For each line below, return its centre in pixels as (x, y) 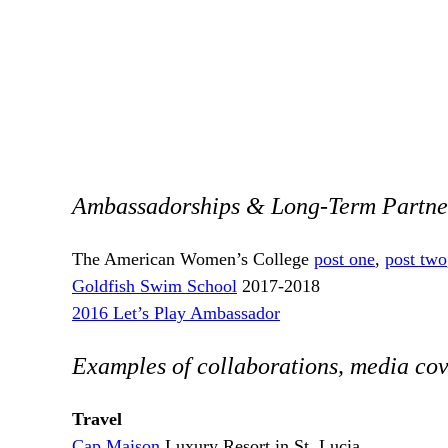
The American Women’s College (193, 259)
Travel (97, 419)
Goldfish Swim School (154, 286)
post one (344, 259)
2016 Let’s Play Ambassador (176, 313)
